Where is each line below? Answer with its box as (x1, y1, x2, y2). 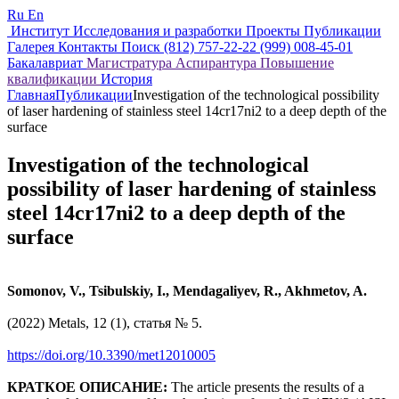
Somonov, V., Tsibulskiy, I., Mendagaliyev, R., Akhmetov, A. (7, 282, 367, 298)
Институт (11, 23, 73, 38)
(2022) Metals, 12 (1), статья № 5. (7, 314, 202, 330)
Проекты (246, 23, 304, 38)
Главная (7, 87, 55, 102)
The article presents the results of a (167, 379, 364, 395)
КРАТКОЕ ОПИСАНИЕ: (7, 379, 167, 395)
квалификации (7, 71, 101, 86)
